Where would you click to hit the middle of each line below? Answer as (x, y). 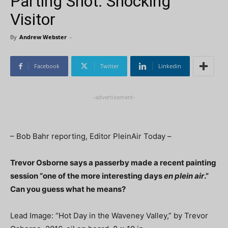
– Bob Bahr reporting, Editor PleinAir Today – (91, 136)
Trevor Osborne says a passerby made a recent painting (113, 163)
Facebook (47, 66)
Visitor (33, 19)
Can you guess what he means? (68, 189)
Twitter (109, 66)
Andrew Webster (43, 37)
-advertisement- (114, 97)
